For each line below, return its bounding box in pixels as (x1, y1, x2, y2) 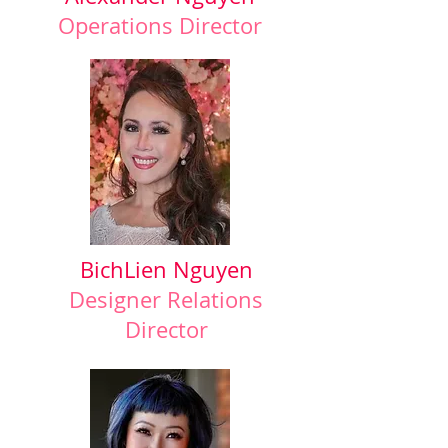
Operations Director (58, 11, 262, 40)
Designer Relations (69, 285, 263, 314)
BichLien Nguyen (79, 255, 253, 284)
